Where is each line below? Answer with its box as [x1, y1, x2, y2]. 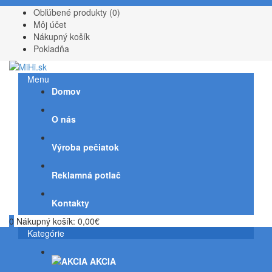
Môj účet [33, 18, 66, 30]
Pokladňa [33, 42, 69, 55]
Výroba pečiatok [52, 141, 119, 153]
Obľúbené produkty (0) [33, 6, 120, 18]
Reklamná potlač [52, 169, 121, 181]
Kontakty [52, 197, 89, 209]
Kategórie [27, 227, 64, 239]
